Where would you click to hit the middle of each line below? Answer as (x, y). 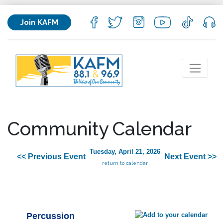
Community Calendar (100, 129)
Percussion (50, 216)
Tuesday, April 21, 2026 (125, 152)
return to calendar (125, 163)
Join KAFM (39, 22)
